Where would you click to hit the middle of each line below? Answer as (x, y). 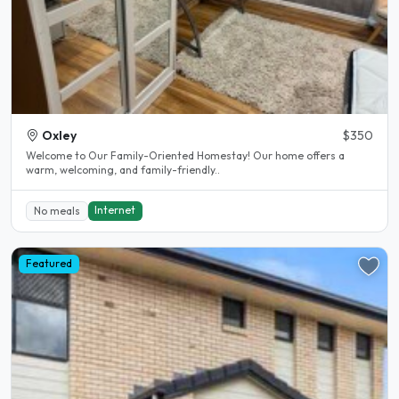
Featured (49, 264)
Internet (115, 210)
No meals (57, 211)
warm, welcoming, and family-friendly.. (123, 170)
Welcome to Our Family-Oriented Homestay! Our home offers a (139, 156)
